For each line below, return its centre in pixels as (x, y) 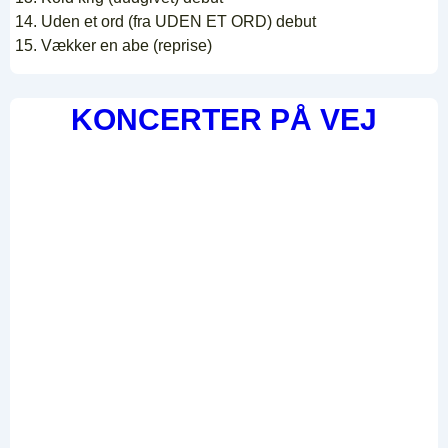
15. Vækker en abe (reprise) (113, 46)
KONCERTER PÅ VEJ (224, 120)
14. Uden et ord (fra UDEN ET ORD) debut (165, 22)
